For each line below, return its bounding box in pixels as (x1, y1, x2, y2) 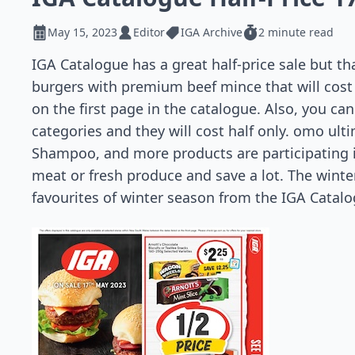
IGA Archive (181, 25, 242, 40)
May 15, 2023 (48, 25, 117, 40)
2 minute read (258, 25, 334, 40)
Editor (133, 25, 165, 40)
